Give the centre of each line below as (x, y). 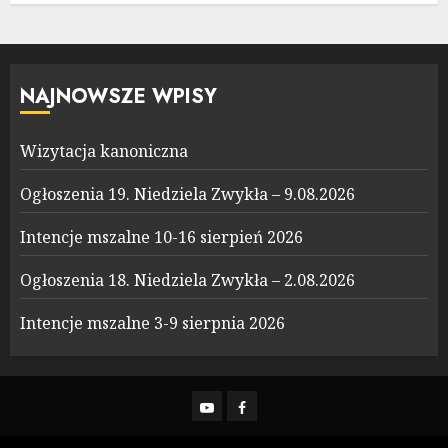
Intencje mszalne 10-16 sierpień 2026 (161, 236)
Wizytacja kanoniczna (104, 150)
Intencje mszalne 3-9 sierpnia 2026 (152, 322)
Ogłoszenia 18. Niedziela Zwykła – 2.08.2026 (187, 279)
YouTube (231, 404)
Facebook (271, 404)
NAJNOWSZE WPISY (118, 96)
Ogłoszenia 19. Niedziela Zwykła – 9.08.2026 (187, 193)
